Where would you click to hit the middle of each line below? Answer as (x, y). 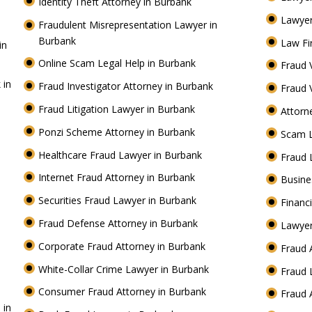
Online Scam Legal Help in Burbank (119, 63)
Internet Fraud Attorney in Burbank (118, 178)
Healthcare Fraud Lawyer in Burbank (122, 155)
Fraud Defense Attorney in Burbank (120, 224)
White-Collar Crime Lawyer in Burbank (125, 269)
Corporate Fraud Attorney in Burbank (124, 246)
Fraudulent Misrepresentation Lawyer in (128, 24)
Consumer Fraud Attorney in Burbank (124, 292)
